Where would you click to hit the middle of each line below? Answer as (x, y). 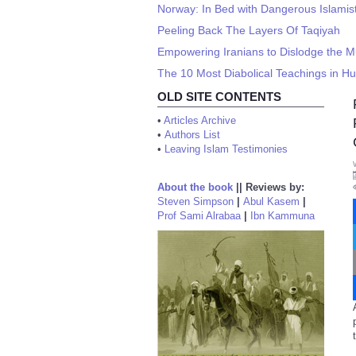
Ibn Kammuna (282, 216)
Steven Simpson (195, 201)
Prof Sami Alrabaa (199, 216)
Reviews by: (275, 187)
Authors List (192, 135)
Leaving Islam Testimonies (226, 149)
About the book (195, 187)
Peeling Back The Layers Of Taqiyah (249, 30)
